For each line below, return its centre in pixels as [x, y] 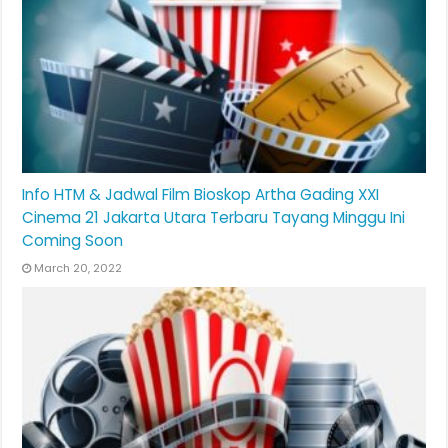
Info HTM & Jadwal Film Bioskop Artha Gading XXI [201, 195]
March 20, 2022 [78, 268]
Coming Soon [73, 241]
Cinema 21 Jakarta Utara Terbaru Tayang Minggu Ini [214, 218]
